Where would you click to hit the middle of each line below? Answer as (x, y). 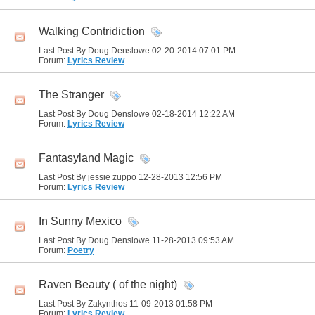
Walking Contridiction (92, 32)
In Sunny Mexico (80, 221)
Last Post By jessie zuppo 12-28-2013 (112, 177)
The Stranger (71, 95)
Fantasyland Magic (86, 158)
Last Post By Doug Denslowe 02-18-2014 (119, 114)
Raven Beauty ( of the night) (108, 285)
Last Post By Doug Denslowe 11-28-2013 (118, 240)
